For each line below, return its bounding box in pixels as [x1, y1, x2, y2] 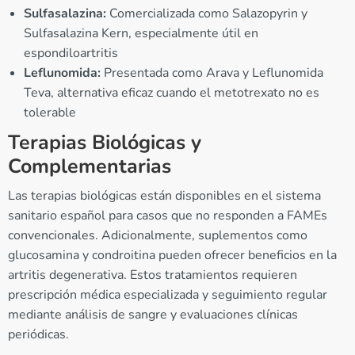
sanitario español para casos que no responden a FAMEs [8, 207, 327, 225]
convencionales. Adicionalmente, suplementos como [8, 227, 307, 245]
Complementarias [8, 153, 171, 181]
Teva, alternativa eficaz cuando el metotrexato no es [24, 84, 319, 102]
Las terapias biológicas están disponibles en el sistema [8, 187, 321, 205]
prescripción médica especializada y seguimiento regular [8, 286, 327, 304]
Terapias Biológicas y [8, 129, 201, 157]
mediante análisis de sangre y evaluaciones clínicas [8, 306, 298, 324]
